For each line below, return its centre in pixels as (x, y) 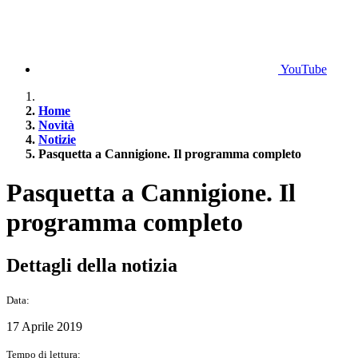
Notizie (57, 139)
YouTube (304, 69)
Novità (56, 125)
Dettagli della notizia (92, 265)
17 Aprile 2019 (44, 326)
